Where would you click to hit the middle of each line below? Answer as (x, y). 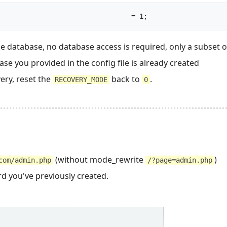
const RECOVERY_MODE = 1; (172, 16)
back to (126, 79)
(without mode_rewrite (99, 160)
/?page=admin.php (180, 160)
